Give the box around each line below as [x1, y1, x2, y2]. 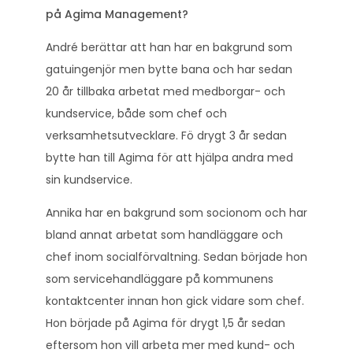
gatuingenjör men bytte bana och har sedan [46, 61, 292, 77]
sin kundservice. [46, 171, 132, 188]
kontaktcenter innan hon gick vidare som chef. [46, 292, 304, 309]
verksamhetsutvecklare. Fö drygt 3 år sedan [46, 127, 287, 143]
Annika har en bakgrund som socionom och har [46, 204, 307, 221]
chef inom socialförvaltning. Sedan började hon [46, 248, 307, 265]
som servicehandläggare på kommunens [46, 270, 273, 287]
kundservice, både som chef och [46, 105, 227, 121]
